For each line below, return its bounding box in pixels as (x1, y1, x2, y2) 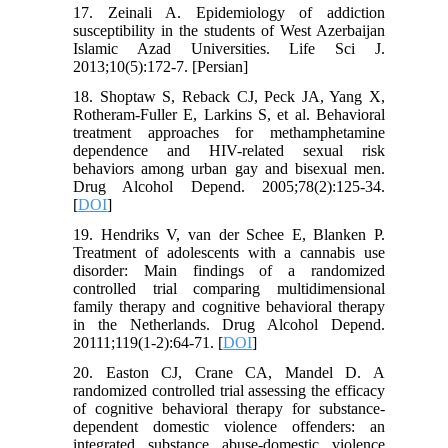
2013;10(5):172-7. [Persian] (73, 58, 249, 76)
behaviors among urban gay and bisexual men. (73, 160, 385, 178)
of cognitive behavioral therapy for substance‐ (73, 400, 385, 418)
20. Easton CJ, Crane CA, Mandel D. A (73, 364, 385, 382)
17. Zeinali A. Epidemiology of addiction (73, 4, 385, 22)
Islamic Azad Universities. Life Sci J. (73, 40, 385, 58)
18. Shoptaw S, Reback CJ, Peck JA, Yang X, (73, 88, 385, 106)
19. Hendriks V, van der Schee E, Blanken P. (73, 226, 385, 244)
